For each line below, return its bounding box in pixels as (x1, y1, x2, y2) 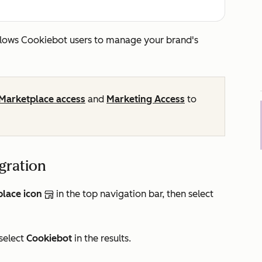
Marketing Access (106, 94, 185, 105)
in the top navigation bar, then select (54, 188, 213, 199)
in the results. (72, 233, 131, 244)
